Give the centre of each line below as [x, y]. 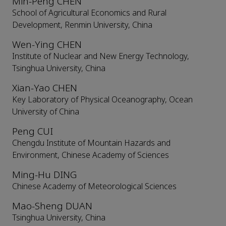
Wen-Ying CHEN [47, 45]
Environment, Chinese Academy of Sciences [91, 155]
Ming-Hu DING [44, 175]
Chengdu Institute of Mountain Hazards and [91, 143]
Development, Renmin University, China [82, 25]
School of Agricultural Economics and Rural [89, 13]
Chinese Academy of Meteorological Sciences [94, 187]
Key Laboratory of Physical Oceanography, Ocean [102, 100]
